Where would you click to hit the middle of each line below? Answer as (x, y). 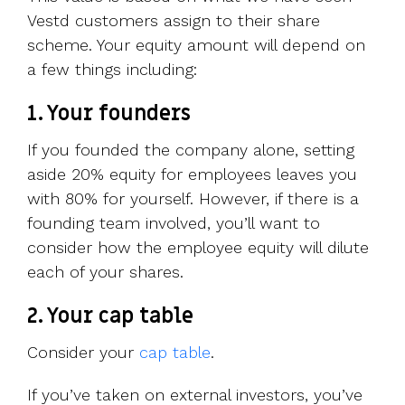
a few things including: (112, 70)
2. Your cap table (110, 317)
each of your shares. (105, 272)
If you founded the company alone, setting (191, 150)
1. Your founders (109, 114)
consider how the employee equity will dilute (198, 248)
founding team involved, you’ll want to (174, 223)
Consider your (83, 353)
